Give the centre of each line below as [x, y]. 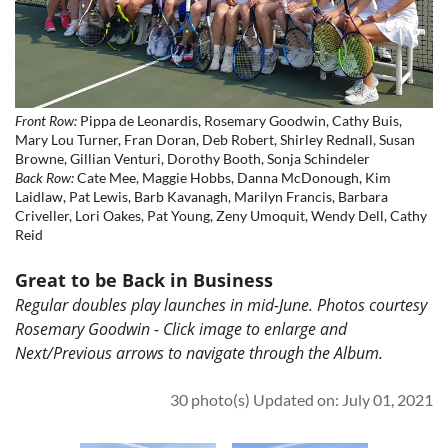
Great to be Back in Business [144, 280]
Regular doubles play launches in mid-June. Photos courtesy [221, 305]
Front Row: [46, 121]
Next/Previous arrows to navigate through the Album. [199, 353]
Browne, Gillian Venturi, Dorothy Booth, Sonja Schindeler [192, 159]
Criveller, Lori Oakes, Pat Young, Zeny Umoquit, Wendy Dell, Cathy [221, 216]
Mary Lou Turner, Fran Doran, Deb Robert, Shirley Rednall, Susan [215, 140]
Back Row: [44, 178]
